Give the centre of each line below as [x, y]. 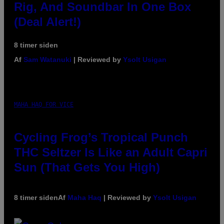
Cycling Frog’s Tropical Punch [101, 137]
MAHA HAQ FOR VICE [44, 104]
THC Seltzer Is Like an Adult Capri [111, 152]
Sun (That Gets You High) [87, 167]
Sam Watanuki [47, 59]
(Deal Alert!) [47, 21]
